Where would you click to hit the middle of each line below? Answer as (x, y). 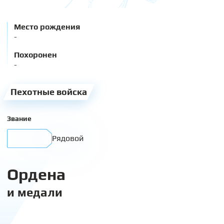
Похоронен (35, 55)
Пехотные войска (49, 92)
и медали (35, 192)
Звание (19, 118)
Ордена (36, 174)
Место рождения (47, 27)
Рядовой (68, 138)
